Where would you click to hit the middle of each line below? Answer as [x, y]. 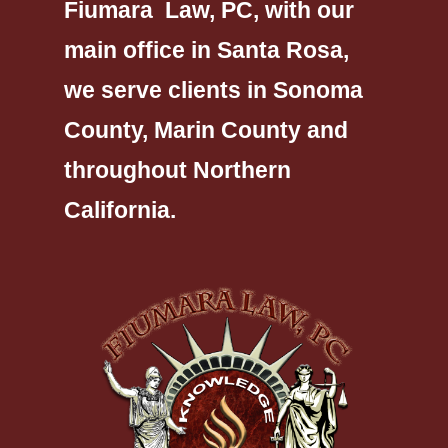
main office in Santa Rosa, [206, 50]
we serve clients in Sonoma [213, 90]
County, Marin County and [206, 130]
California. [120, 210]
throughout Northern [177, 170]
